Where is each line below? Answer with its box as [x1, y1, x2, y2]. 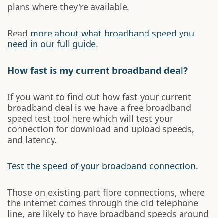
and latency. [7, 134, 57, 145]
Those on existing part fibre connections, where [7, 186, 205, 198]
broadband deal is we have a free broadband [7, 102, 191, 113]
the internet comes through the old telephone [7, 197, 198, 209]
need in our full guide [7, 38, 96, 50]
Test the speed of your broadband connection [7, 160, 196, 172]
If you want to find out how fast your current [7, 91, 191, 103]
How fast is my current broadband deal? [7, 64, 188, 76]
